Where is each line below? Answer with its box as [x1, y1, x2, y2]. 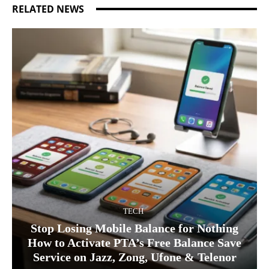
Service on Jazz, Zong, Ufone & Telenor [32, 250, 237, 264]
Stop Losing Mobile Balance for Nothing [31, 221, 238, 235]
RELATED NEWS [12, 2, 84, 16]
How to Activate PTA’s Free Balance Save [28, 235, 241, 249]
